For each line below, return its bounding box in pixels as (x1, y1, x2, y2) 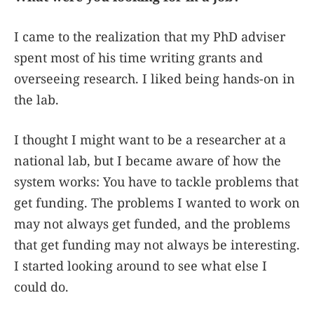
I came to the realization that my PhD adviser (14, 28, 285, 46)
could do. (14, 278, 69, 296)
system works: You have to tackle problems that (14, 173, 299, 191)
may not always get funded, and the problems (14, 215, 290, 233)
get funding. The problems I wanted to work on (14, 194, 300, 212)
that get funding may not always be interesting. (14, 236, 300, 254)
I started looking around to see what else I (14, 257, 267, 275)
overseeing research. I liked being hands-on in (14, 70, 295, 88)
